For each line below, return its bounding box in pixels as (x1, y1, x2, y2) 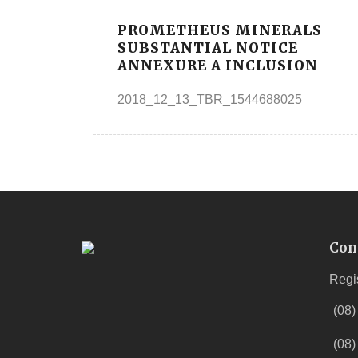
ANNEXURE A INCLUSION (117, 56, 318, 74)
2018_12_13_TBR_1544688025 (117, 92, 302, 106)
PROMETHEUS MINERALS (117, 21, 322, 39)
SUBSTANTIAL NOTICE (117, 38, 298, 57)
